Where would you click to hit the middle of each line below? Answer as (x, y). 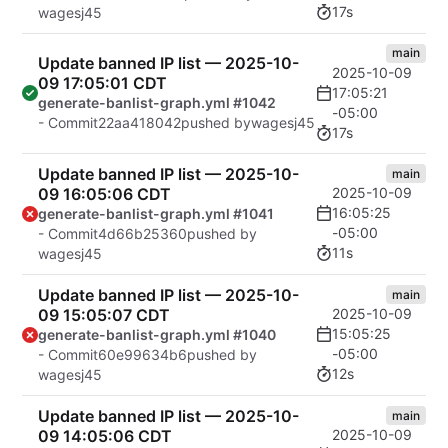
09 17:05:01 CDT (102, 83)
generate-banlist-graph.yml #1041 (156, 213)
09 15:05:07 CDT (104, 314)
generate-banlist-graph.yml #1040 (157, 334)
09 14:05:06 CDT (105, 435)
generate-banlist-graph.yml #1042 (157, 103)
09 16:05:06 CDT (104, 193)
